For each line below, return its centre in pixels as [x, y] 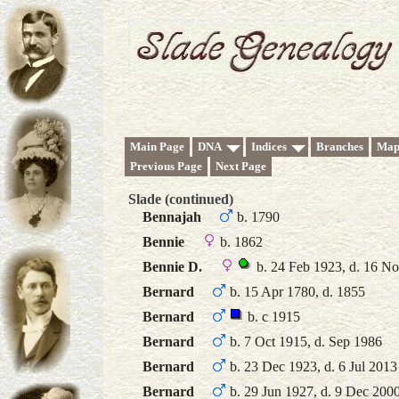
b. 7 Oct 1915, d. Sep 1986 [304, 342]
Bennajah [172, 217]
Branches [340, 147]
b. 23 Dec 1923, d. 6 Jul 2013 [312, 366]
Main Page [157, 147]
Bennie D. [172, 267]
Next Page [241, 166]
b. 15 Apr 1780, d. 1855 [296, 292]
